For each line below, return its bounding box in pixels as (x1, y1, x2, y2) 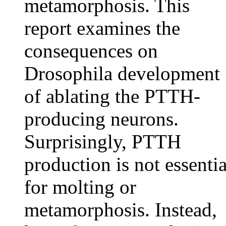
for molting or (24, 176, 136, 198)
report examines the (24, 17, 180, 39)
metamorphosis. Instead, (24, 199, 217, 220)
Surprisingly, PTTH (24, 131, 181, 152)
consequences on (24, 40, 158, 62)
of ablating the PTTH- (24, 85, 200, 107)
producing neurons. (24, 108, 179, 130)
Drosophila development (24, 63, 220, 84)
